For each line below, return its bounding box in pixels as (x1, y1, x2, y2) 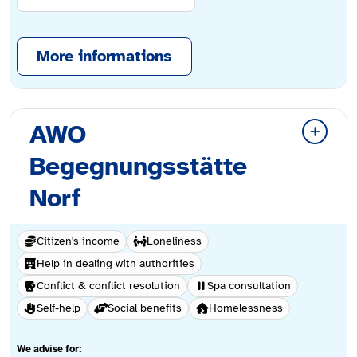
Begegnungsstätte (29, 151, 247, 182)
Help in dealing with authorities (37, 257, 194, 271)
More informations (37, 46, 172, 67)
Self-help (37, 301, 80, 316)
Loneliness (147, 234, 202, 249)
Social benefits (108, 301, 182, 316)
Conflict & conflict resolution (37, 279, 180, 293)
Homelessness (209, 301, 283, 316)
